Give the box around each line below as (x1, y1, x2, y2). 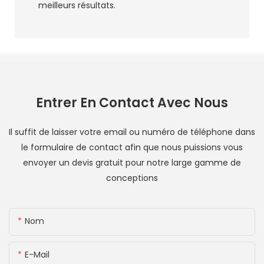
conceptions (106, 172, 158, 184)
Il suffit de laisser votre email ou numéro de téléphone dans (9, 126, 255, 138)
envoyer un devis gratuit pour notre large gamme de (23, 157, 241, 169)
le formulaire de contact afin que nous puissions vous (21, 141, 243, 154)
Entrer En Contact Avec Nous (36, 94, 228, 113)
